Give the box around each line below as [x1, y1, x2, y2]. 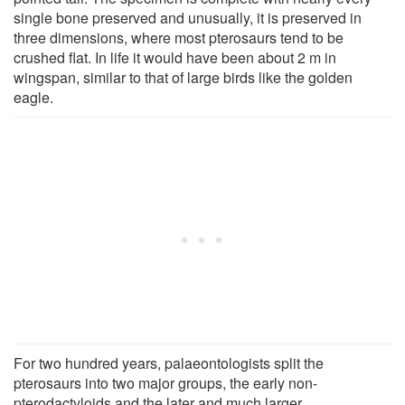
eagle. [14, 86, 53, 108]
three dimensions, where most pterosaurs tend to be [14, 26, 344, 48]
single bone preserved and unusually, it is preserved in [14, 6, 362, 28]
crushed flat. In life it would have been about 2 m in [14, 46, 336, 68]
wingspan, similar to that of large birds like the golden [14, 66, 353, 88]
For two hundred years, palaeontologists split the [14, 352, 324, 373]
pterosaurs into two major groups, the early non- [14, 372, 317, 393]
